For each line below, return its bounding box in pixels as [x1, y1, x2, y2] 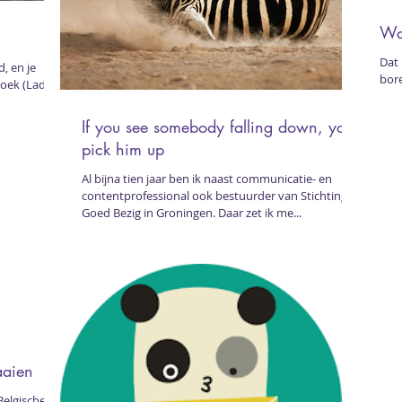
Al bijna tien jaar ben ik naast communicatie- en [82, 170, 332, 187]
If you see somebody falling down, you [82, 116, 354, 137]
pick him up [82, 138, 164, 160]
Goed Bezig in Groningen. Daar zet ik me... [82, 205, 301, 221]
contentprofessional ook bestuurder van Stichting [82, 188, 347, 204]
